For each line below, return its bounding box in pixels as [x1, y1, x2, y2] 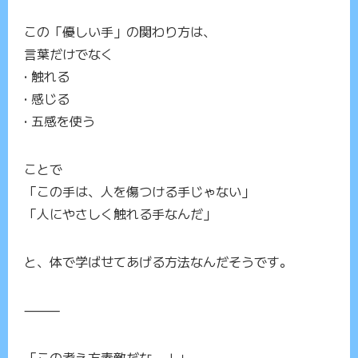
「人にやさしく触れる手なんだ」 [24, 204, 216, 224]
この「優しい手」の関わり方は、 [24, 22, 216, 42]
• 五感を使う [24, 111, 95, 131]
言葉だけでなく [24, 44, 113, 64]
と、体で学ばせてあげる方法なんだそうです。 [24, 252, 292, 272]
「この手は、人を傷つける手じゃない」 [24, 181, 254, 201]
